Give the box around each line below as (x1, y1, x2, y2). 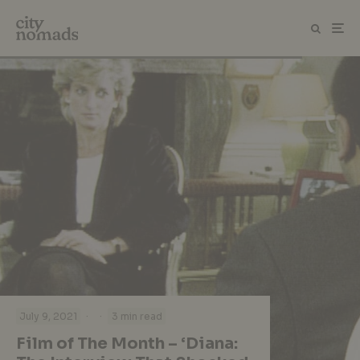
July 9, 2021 (19, 310, 78, 323)
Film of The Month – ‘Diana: (16, 333, 238, 354)
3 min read (111, 310, 162, 323)
